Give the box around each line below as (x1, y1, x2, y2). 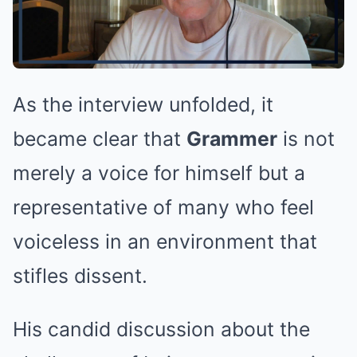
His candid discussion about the (13, 317, 310, 342)
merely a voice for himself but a (13, 161, 305, 186)
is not (277, 127, 335, 151)
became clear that (13, 127, 186, 151)
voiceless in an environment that (13, 229, 317, 254)
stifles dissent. (13, 264, 147, 288)
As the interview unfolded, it (13, 92, 273, 117)
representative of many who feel (13, 195, 314, 220)
